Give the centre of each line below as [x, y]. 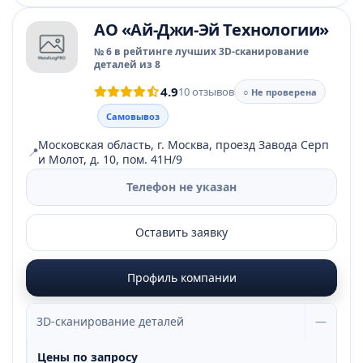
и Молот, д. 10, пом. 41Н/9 [110, 159]
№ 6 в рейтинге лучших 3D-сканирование [201, 51]
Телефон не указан [181, 187]
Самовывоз [133, 116]
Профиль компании [181, 278]
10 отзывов [206, 91]
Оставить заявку [181, 232]
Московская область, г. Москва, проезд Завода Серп [184, 145]
